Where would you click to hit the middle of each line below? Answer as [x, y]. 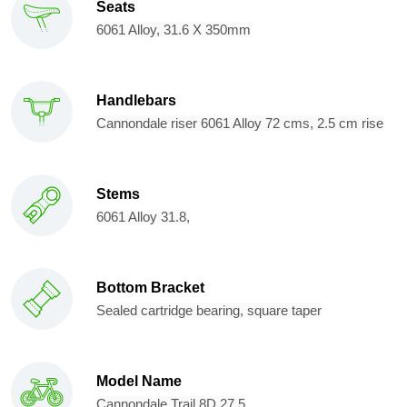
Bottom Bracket [150, 288]
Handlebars [136, 101]
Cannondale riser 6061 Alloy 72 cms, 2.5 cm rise [240, 124]
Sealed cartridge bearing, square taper [209, 311]
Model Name [139, 382]
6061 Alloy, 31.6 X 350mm [174, 30]
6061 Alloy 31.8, [143, 217]
